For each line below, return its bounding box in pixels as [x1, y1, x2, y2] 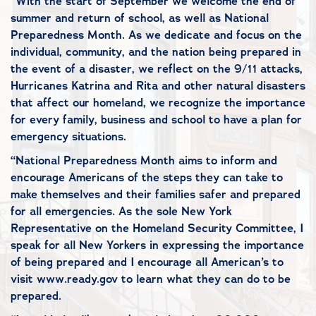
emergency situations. [11, 129, 126, 144]
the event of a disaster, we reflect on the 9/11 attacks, [11, 61, 303, 76]
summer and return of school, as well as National [11, 11, 269, 25]
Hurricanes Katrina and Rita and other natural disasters [11, 78, 305, 93]
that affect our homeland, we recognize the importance [11, 95, 305, 110]
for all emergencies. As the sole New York [11, 204, 232, 219]
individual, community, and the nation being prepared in [11, 44, 301, 59]
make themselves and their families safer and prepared [11, 187, 300, 202]
